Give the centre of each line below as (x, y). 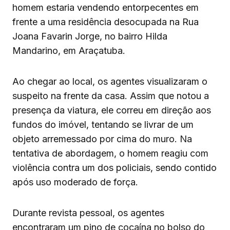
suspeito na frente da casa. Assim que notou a (111, 95)
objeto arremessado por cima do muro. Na (102, 139)
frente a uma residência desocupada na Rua (106, 22)
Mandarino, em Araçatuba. (69, 50)
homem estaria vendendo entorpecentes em (106, 7)
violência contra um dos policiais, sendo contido (114, 167)
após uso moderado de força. (75, 182)
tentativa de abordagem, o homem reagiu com (110, 153)
